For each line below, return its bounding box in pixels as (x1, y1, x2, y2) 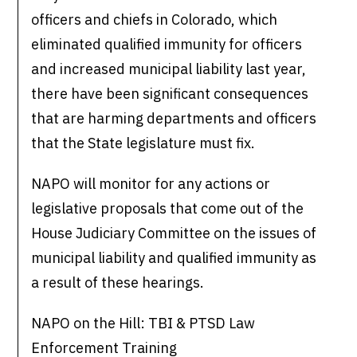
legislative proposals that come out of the (31, 199, 304, 218)
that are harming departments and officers (31, 109, 317, 128)
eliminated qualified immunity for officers (31, 35, 303, 54)
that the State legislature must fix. (31, 134, 256, 153)
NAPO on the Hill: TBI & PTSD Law (31, 314, 256, 333)
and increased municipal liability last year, (31, 60, 307, 79)
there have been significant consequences (31, 84, 309, 104)
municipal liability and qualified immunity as (31, 249, 317, 268)
